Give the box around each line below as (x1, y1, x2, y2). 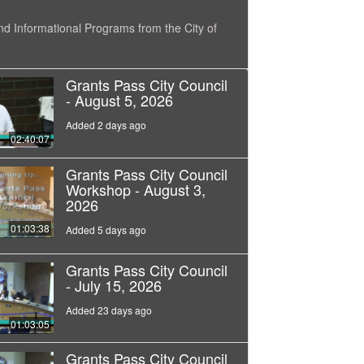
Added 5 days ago (65, 222, 146, 236)
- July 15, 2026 (65, 274, 162, 296)
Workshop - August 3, (65, 178, 206, 200)
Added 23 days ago (65, 302, 152, 317)
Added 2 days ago (65, 117, 146, 132)
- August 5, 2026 (65, 89, 173, 110)
